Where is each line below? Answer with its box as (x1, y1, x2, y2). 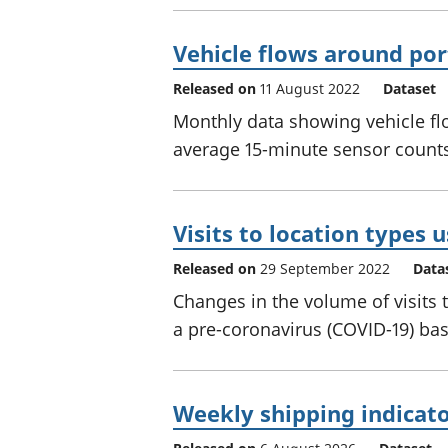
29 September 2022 (260, 258, 390, 278)
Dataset (383, 78, 436, 98)
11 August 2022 (260, 78, 360, 98)
